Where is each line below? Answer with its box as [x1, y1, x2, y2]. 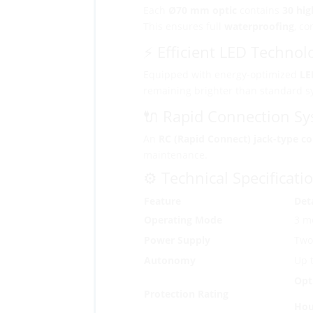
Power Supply [143, 233, 210, 247]
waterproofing [224, 20, 294, 34]
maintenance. [143, 148, 208, 162]
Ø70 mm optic [168, 3, 237, 17]
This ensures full [143, 20, 224, 34]
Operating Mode [143, 213, 222, 227]
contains [236, 3, 282, 17]
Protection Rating [143, 287, 228, 301]
